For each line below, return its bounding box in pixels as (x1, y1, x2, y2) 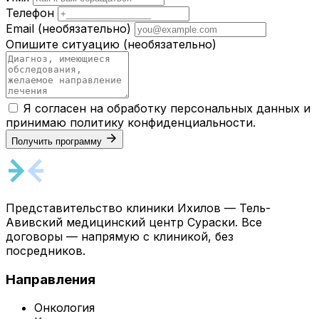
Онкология (34, 300, 95, 315)
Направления (6, 271, 95, 288)
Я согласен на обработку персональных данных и (23, 101, 310, 115)
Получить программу (11, 136, 102, 147)
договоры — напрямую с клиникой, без (6, 229, 234, 244)
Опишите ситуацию (6, 37, 123, 51)
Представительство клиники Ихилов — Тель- (6, 201, 271, 215)
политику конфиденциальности (70, 115, 253, 130)
